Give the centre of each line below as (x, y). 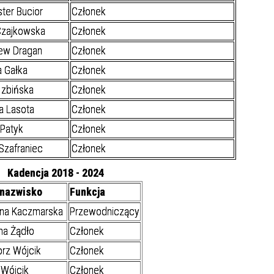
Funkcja (87, 192)
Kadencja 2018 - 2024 (56, 173)
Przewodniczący (105, 212)
